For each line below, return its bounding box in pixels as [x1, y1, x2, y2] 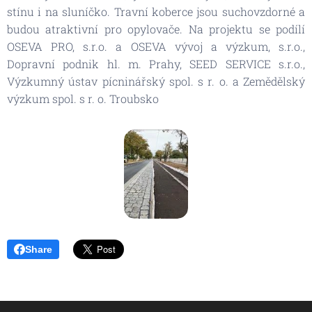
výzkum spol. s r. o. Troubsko [7, 91, 162, 106]
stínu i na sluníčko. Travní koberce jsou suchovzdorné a [7, 4, 305, 19]
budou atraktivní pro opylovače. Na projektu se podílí [7, 22, 305, 36]
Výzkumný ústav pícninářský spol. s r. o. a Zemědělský [7, 74, 305, 88]
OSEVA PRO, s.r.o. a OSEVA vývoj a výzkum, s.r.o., [7, 39, 305, 54]
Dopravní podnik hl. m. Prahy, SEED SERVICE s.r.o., [7, 56, 305, 71]
